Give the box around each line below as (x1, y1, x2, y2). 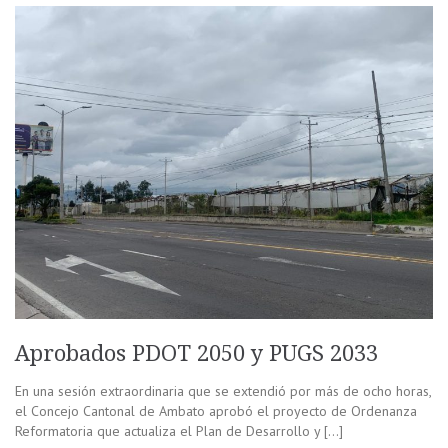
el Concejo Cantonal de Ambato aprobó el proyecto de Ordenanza (15, 402, 417, 421)
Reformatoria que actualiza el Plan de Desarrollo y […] (15, 422, 343, 441)
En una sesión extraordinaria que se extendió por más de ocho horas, (15, 382, 431, 401)
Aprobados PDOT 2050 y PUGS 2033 (15, 341, 384, 367)
